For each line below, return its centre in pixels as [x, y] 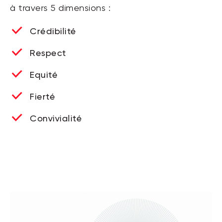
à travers [30, 8]
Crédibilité [53, 31]
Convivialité [56, 118]
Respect [48, 53]
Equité [44, 74]
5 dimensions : [81, 8]
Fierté [42, 96]
